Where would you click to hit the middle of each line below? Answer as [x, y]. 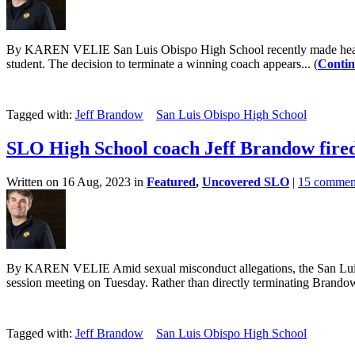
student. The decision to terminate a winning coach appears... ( [162, 63]
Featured [171, 181]
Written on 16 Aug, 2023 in [76, 181]
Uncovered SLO [246, 181]
